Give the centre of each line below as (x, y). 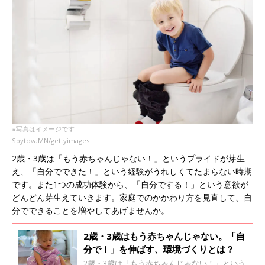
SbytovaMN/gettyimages (51, 140)
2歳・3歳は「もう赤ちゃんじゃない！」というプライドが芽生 (128, 158)
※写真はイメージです (43, 128)
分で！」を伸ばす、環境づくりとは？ (159, 249)
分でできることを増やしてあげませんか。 (91, 210)
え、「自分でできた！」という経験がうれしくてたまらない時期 (132, 171)
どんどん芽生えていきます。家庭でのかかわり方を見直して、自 (132, 197)
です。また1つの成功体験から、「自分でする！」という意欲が (130, 184)
